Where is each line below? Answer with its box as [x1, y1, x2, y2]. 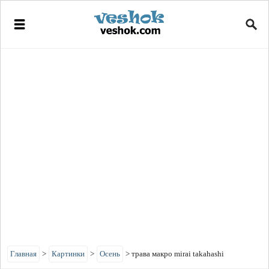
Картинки [52, 249, 85, 258]
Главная [10, 249, 37, 258]
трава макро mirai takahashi [131, 249, 224, 258]
